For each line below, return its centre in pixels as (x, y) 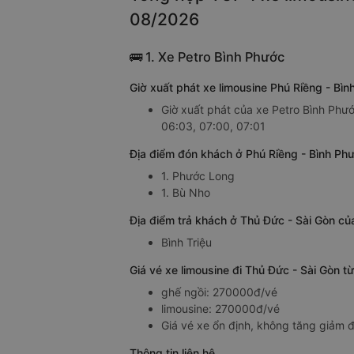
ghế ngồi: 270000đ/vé (219, 292)
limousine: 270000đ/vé (220, 309)
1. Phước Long (198, 176)
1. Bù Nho (186, 192)
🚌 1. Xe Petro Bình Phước (207, 57)
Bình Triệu (186, 242)
